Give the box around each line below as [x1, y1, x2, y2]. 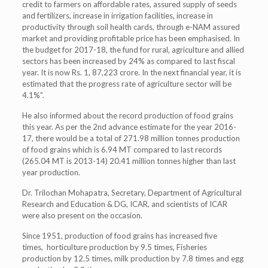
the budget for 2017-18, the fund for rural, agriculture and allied [22, 44, 244, 54]
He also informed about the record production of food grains [22, 110, 233, 120]
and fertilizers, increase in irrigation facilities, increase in [22, 10, 213, 20]
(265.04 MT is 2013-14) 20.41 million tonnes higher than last [22, 156, 236, 166]
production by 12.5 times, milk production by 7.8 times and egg [22, 253, 243, 263]
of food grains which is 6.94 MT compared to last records [22, 144, 222, 154]
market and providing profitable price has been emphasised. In [22, 33, 240, 43]
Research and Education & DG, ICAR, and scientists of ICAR [22, 199, 227, 209]
